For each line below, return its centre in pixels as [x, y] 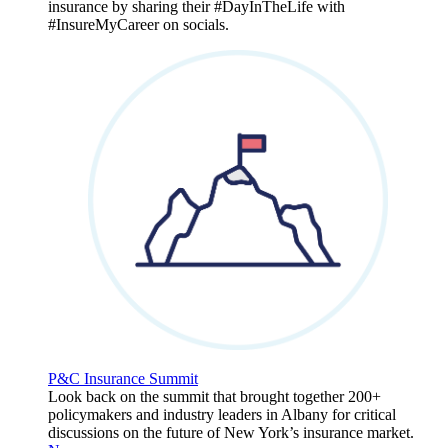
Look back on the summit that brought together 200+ [214, 397]
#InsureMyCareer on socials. [138, 25]
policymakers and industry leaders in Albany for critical [222, 415]
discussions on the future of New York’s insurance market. [231, 433]
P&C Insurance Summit [123, 379]
